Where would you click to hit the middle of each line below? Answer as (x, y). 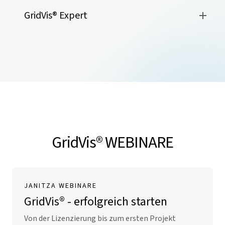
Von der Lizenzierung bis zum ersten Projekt (100, 218)
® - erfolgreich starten (113, 202)
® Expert (70, 16)
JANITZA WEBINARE (61, 186)
